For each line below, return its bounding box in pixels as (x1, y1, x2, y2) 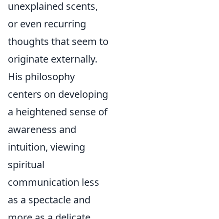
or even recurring (8, 17, 86, 30)
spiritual (8, 157, 44, 171)
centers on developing (8, 87, 108, 101)
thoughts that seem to (8, 34, 109, 48)
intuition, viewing (8, 140, 85, 153)
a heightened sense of (8, 105, 108, 118)
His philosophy (8, 69, 75, 83)
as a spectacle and (8, 193, 90, 206)
